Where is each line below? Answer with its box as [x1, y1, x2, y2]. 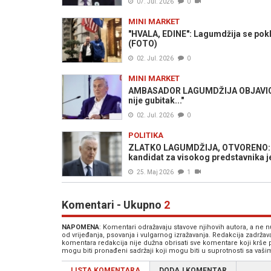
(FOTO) [128, 39, 157, 48]
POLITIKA [128, 131, 163, 140]
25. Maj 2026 [137, 169, 174, 175]
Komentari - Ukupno [62, 198, 164, 211]
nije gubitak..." [128, 96, 184, 105]
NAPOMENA [62, 223, 99, 231]
